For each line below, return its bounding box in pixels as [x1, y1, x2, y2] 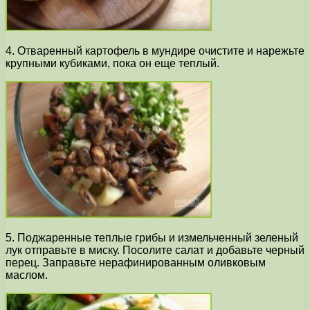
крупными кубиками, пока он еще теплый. [6, 57, 219, 70]
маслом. [6, 269, 48, 282]
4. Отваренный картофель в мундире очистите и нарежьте [6, 45, 304, 57]
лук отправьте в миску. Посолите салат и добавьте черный [6, 244, 304, 257]
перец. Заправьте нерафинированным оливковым [6, 257, 266, 269]
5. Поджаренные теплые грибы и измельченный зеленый [6, 232, 298, 244]
